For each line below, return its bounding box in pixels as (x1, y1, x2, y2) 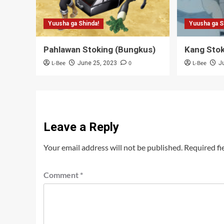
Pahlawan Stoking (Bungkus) (43, 44, 155, 54)
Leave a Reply (43, 119, 119, 134)
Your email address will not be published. (43, 142, 182, 152)
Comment (43, 169, 80, 179)
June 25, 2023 (77, 59, 117, 66)
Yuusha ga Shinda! (48, 19, 99, 27)
